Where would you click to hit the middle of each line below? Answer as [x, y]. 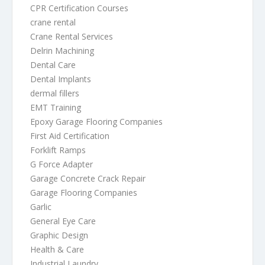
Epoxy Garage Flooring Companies [96, 121]
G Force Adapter [62, 164]
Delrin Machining [62, 50]
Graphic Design [59, 235]
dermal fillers [55, 93]
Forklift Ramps [58, 150]
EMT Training [56, 107]
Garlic [41, 206]
